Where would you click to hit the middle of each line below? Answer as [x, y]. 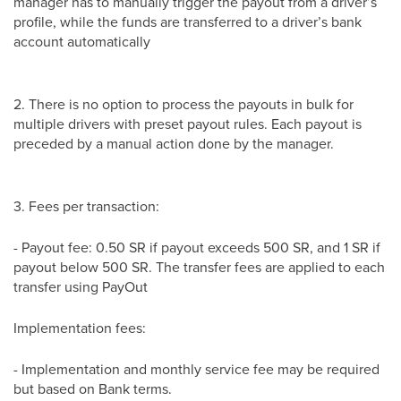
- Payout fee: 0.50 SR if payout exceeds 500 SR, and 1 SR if [197, 247]
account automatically [82, 41]
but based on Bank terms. [93, 388]
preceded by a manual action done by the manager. [174, 143]
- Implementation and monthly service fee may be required [196, 368]
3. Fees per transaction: [86, 205]
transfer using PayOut [81, 286]
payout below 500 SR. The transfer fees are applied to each [199, 266]
